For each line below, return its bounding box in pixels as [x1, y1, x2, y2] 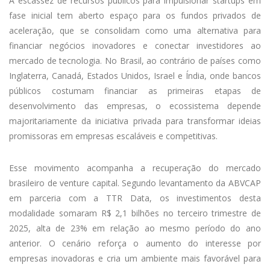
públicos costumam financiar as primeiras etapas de [9, 85, 261, 97]
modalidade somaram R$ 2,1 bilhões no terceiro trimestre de [9, 207, 261, 219]
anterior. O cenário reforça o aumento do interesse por [9, 237, 261, 250]
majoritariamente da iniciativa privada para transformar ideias [9, 115, 261, 127]
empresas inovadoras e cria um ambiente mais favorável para [9, 253, 261, 265]
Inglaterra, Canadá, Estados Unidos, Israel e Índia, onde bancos [9, 70, 261, 82]
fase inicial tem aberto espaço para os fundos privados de [9, 10, 261, 22]
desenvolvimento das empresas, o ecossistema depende [9, 100, 261, 112]
